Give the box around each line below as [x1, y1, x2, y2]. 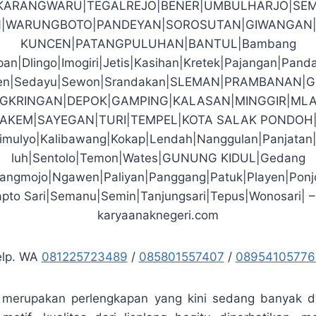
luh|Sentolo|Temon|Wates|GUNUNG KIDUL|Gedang [11, 150, 305, 165]
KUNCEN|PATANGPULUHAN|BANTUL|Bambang [20, 36, 296, 51]
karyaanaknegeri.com [97, 207, 219, 222]
